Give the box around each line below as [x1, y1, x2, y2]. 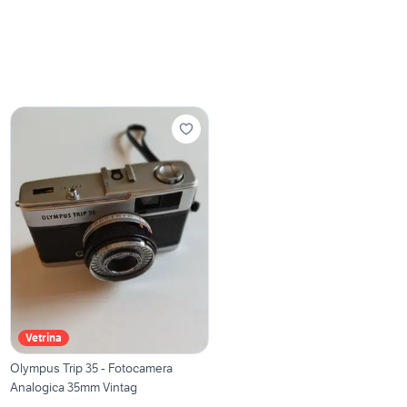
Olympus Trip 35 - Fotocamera [10, 360, 174, 377]
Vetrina [25, 331, 63, 345]
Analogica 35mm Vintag [10, 379, 138, 396]
